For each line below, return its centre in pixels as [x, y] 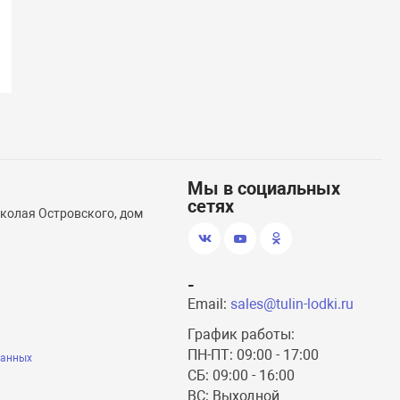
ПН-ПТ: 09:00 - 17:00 [254, 355]
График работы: [242, 334]
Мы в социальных [264, 188]
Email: [209, 304]
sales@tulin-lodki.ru [292, 304]
